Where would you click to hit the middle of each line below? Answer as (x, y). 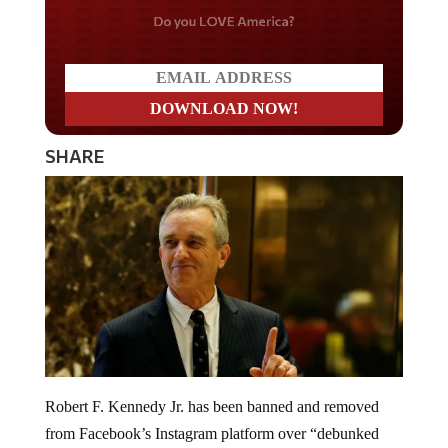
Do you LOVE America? (223, 20)
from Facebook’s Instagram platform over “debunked (211, 434)
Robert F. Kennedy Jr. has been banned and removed (211, 407)
